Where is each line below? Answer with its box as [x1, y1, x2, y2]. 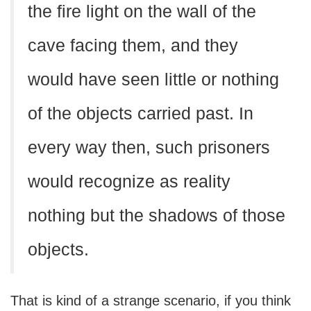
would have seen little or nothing [28, 70, 279, 89]
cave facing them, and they [28, 36, 238, 55]
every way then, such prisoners [28, 138, 270, 157]
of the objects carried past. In [28, 104, 253, 123]
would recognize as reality [28, 172, 230, 191]
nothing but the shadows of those [28, 206, 285, 225]
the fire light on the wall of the [28, 2, 256, 21]
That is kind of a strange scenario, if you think [10, 293, 291, 308]
